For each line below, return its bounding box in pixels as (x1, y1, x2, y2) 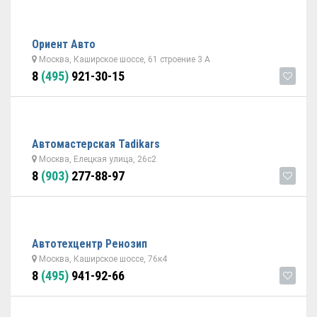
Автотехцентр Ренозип (32, 237, 147, 250)
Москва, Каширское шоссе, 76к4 (37, 254, 167, 264)
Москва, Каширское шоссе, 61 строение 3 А (37, 54, 210, 64)
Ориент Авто (32, 38, 96, 51)
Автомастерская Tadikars (32, 137, 160, 151)
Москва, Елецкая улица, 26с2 (37, 154, 156, 164)
